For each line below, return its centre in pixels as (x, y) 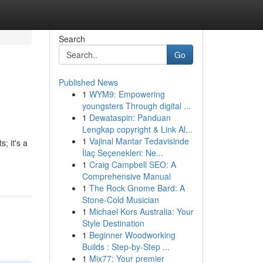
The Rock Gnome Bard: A (137, 188)
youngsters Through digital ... (136, 106)
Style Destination (113, 223)
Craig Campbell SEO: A (132, 164)
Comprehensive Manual (126, 176)
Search (72, 39)
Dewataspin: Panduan (130, 117)
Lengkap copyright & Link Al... (137, 129)
